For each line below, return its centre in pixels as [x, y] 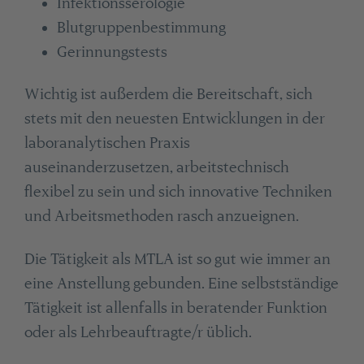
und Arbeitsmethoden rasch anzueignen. [161, 216]
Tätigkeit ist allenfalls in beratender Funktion [175, 307]
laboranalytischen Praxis [107, 143]
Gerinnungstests [112, 52]
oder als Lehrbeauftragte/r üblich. [138, 331]
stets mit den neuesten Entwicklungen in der [174, 119]
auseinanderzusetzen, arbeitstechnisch [156, 167]
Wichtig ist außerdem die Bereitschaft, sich [168, 94]
